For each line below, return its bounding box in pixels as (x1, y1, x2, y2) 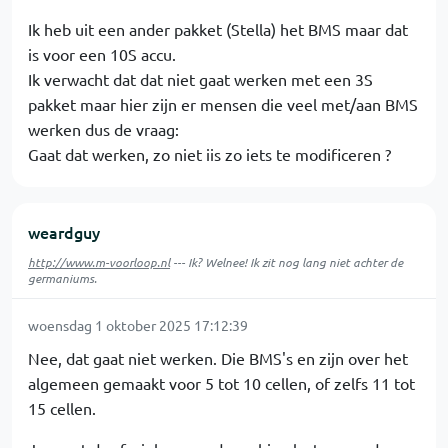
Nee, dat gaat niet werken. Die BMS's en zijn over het (28, 348, 408, 368)
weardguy (28, 221, 100, 243)
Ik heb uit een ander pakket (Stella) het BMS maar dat (28, 19, 408, 39)
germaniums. (28, 270, 97, 286)
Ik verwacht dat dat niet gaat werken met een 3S (28, 69, 373, 89)
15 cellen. (28, 398, 96, 418)
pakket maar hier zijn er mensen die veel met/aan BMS (28, 94, 418, 114)
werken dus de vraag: (28, 119, 179, 139)
